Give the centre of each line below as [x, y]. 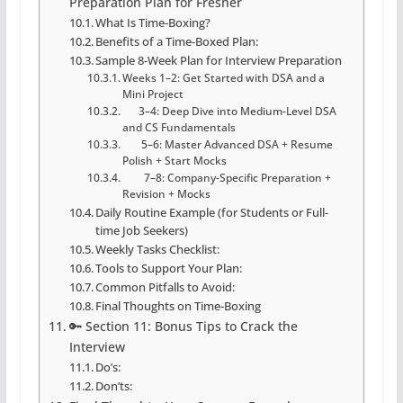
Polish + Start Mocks [175, 161]
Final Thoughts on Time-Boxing [179, 306]
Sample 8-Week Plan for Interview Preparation [219, 61]
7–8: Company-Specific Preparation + [227, 178]
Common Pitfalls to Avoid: [166, 287]
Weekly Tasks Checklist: [158, 250]
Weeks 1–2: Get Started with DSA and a [224, 78]
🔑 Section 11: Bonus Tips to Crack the [183, 327]
